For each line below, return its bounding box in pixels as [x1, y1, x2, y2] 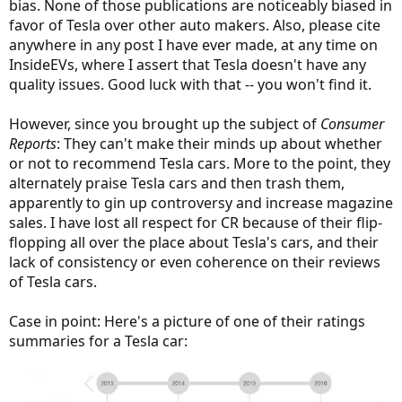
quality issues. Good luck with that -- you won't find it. [9, 74, 371, 95]
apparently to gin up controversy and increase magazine [9, 193, 393, 214]
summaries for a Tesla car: [9, 331, 188, 352]
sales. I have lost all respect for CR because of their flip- [9, 213, 382, 233]
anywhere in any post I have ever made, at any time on [9, 35, 378, 56]
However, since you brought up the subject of [9, 114, 320, 135]
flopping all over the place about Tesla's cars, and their [9, 232, 379, 253]
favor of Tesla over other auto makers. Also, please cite [9, 15, 380, 36]
